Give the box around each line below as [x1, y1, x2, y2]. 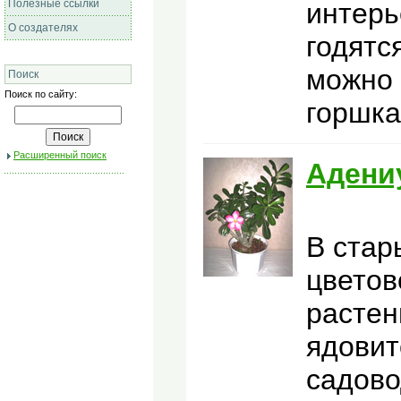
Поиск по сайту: [4, 89, 77, 99]
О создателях [8, 21, 78, 34]
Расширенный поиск [13, 149, 107, 160]
